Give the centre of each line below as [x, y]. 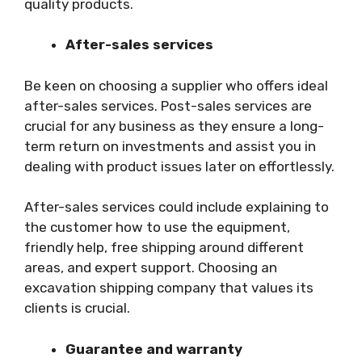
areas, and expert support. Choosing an [151, 267]
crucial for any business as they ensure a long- [174, 126]
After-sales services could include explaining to [177, 207]
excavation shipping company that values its [169, 288]
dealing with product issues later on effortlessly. [179, 166]
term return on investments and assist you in [170, 146]
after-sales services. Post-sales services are [168, 105]
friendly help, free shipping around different [164, 247]
